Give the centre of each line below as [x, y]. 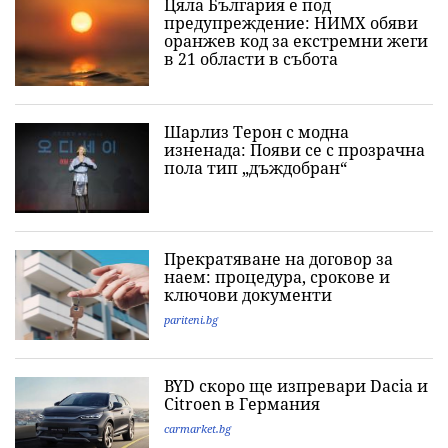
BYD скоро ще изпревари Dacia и [296, 386]
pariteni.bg [191, 320]
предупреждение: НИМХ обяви [291, 23]
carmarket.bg [197, 429]
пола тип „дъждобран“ [255, 168]
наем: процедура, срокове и [277, 277]
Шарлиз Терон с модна [256, 132]
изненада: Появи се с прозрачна [294, 150]
